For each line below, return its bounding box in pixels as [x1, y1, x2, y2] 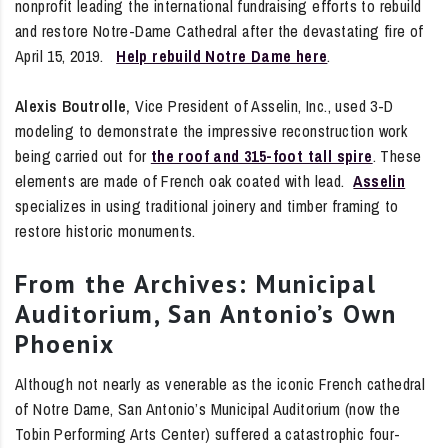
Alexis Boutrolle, [15, 94, 131, 117]
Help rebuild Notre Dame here [116, 44, 328, 67]
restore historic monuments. [15, 219, 196, 242]
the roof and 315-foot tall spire [150, 144, 373, 167]
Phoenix [15, 327, 115, 360]
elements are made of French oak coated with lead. [15, 169, 354, 192]
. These [372, 144, 422, 167]
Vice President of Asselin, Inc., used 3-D [130, 94, 394, 117]
